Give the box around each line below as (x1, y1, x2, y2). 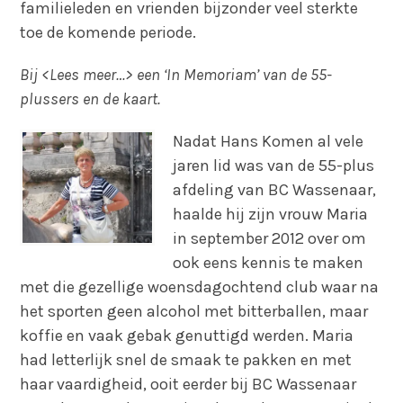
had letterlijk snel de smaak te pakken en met (20, 349, 353, 370)
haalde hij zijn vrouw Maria (173, 203, 369, 224)
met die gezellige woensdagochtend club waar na (20, 276, 380, 297)
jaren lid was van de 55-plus (173, 155, 375, 175)
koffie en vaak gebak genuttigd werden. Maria (20, 325, 354, 345)
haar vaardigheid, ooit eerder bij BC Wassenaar (20, 373, 357, 394)
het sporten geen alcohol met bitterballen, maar (20, 300, 369, 321)
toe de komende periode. (20, 22, 197, 42)
